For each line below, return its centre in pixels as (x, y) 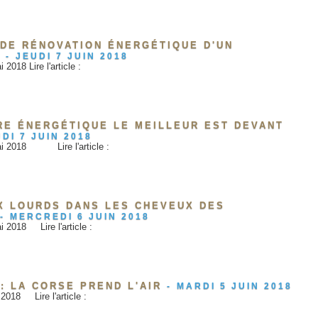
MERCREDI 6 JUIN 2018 (80, 217)
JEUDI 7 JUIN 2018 (72, 56)
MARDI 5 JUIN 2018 (235, 286)
